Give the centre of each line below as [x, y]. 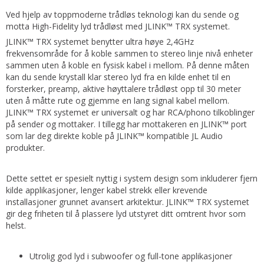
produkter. [25, 148]
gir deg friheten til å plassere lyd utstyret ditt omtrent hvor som [126, 214]
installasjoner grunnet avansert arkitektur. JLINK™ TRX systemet [128, 202]
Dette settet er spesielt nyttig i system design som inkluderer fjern [132, 178]
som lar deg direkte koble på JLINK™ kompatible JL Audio [114, 136]
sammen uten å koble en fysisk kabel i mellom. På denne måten [128, 65]
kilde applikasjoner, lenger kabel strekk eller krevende [107, 190]
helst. [16, 225]
